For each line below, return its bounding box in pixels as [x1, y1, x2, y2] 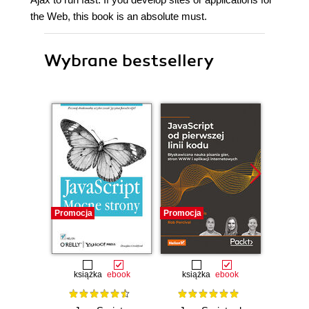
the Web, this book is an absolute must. [30, 10, 207, 22]
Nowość [272, 208, 303, 218]
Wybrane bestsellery [44, 50, 214, 71]
